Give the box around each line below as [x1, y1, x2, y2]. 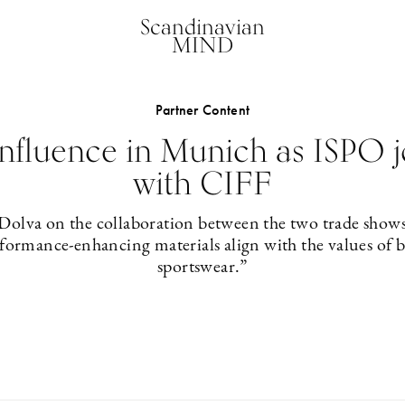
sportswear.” [157, 259, 248, 277]
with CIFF [132, 164, 272, 202]
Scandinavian [139, 14, 265, 40]
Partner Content [155, 100, 250, 119]
